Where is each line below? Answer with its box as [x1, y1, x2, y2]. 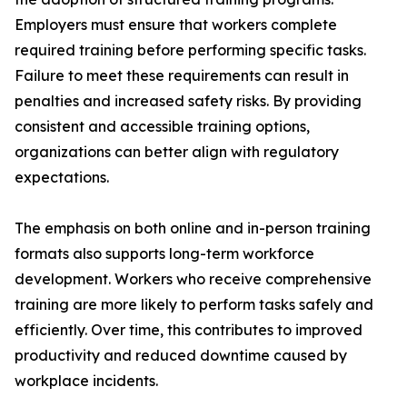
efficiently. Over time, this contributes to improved [15, 321, 362, 340]
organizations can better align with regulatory [15, 143, 339, 162]
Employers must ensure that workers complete [15, 15, 337, 35]
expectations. [15, 168, 109, 187]
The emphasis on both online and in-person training [15, 219, 371, 238]
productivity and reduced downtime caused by [15, 346, 347, 365]
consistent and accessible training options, [15, 117, 310, 136]
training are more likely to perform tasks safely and [15, 295, 373, 314]
